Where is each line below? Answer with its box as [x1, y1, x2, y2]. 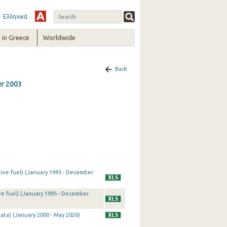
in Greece [2, 34, 29, 41]
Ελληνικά [3, 13, 27, 20]
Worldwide [43, 34, 76, 41]
